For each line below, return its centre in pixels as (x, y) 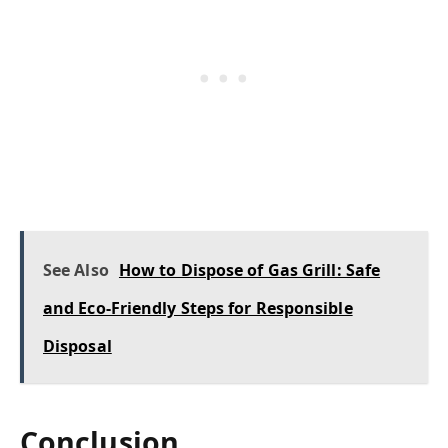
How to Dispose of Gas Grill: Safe (249, 269)
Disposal (77, 345)
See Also (76, 269)
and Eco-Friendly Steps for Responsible (198, 307)
